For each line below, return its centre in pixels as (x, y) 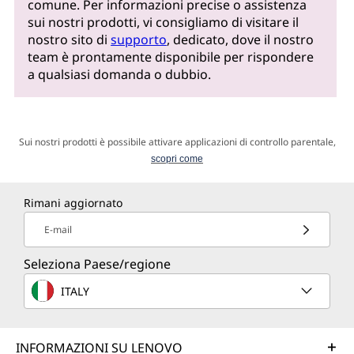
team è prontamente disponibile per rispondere (171, 57)
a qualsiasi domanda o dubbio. (120, 75)
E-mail (58, 230)
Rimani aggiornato (73, 203)
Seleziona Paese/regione (97, 264)
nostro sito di (70, 40)
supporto (139, 40)
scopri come (177, 159)
